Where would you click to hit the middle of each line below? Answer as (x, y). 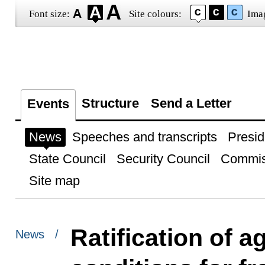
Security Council (163, 159)
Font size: (49, 14)
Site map (54, 181)
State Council (67, 159)
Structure (110, 103)
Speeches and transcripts (144, 137)
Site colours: (155, 14)
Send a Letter (191, 103)
